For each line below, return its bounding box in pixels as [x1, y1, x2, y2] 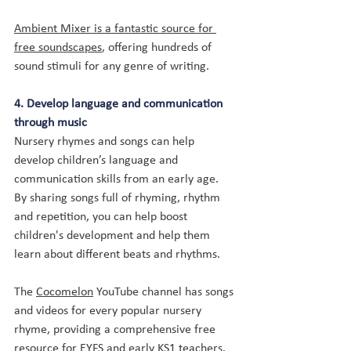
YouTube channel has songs [93, 286, 237, 299]
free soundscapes [14, 42, 102, 54]
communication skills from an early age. [14, 173, 222, 186]
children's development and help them [14, 230, 213, 242]
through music [14, 117, 87, 129]
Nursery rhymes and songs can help [14, 136, 197, 148]
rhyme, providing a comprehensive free [14, 324, 219, 336]
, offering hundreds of [102, 42, 215, 54]
